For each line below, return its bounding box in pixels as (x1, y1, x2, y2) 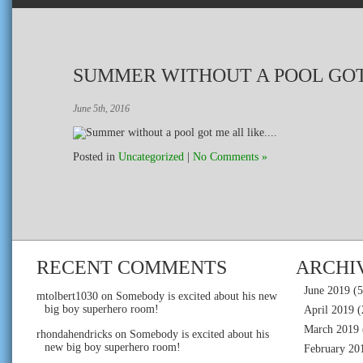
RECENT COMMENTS (36, 256, 227, 278)
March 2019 (304, 322, 359, 335)
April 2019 (304, 303, 354, 316)
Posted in (73, 150, 118, 163)
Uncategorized (118, 150, 184, 163)
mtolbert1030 (36, 289, 98, 302)
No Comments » (193, 150, 267, 163)
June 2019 (304, 284, 350, 297)
